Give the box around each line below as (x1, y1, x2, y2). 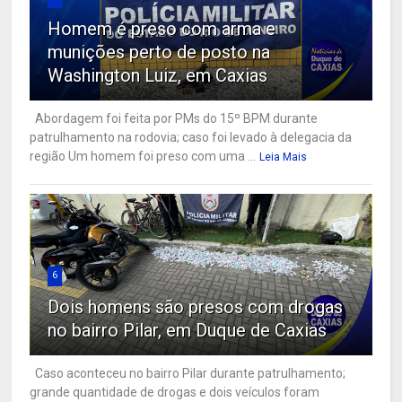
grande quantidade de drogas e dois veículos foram (30, 384, 320, 399)
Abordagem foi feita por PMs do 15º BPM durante (30, 110, 319, 126)
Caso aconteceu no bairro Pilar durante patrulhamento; (30, 365, 346, 380)
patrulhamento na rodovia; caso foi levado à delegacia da (30, 129, 353, 144)
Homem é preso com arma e (48, 17, 276, 39)
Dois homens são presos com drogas (48, 295, 344, 318)
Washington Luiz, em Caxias (48, 64, 268, 86)
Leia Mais (259, 150, 308, 163)
